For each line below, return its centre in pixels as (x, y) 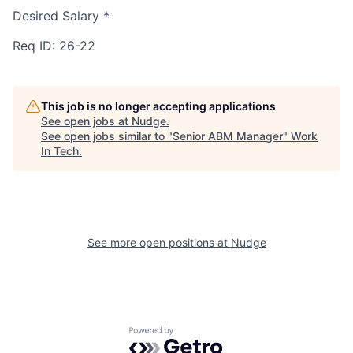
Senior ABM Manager (228, 136)
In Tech (60, 151)
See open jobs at (86, 121)
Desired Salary (56, 16)
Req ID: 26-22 (54, 46)
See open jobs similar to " (107, 136)
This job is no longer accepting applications (158, 106)
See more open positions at (159, 243)
